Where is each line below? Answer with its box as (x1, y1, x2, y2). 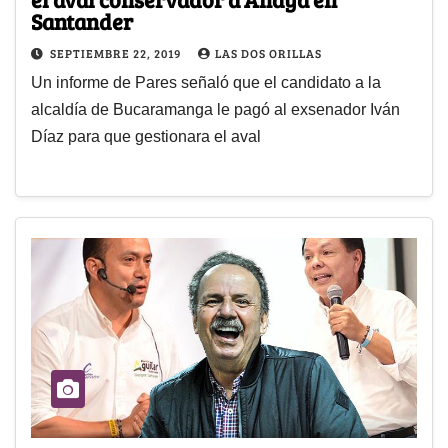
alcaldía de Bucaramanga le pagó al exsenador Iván (31, 101, 400, 119)
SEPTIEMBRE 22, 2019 (50, 45, 184, 62)
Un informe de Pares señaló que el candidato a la (31, 74, 381, 92)
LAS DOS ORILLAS (215, 45, 322, 62)
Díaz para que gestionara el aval (31, 128, 261, 146)
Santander (31, 6, 133, 37)
